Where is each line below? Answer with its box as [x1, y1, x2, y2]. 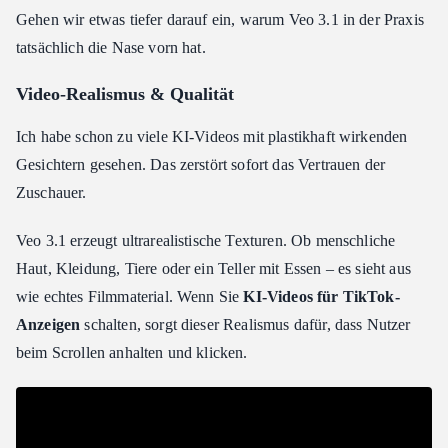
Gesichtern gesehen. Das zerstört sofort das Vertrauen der [16, 156, 386, 173]
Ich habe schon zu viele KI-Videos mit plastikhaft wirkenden [16, 128, 408, 145]
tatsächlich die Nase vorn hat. [16, 39, 206, 56]
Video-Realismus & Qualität [16, 84, 234, 104]
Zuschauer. [16, 184, 87, 201]
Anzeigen [16, 316, 81, 333]
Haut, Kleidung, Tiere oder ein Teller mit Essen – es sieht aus [16, 260, 411, 277]
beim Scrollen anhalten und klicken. [16, 344, 248, 361]
